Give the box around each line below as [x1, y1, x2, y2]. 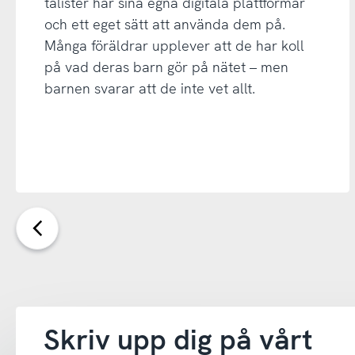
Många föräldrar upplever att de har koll [44, 36, 304, 55]
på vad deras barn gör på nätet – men [44, 57, 288, 76]
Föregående [36, 227, 112, 246]
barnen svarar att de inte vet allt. [44, 78, 255, 97]
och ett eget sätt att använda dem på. [44, 14, 285, 33]
